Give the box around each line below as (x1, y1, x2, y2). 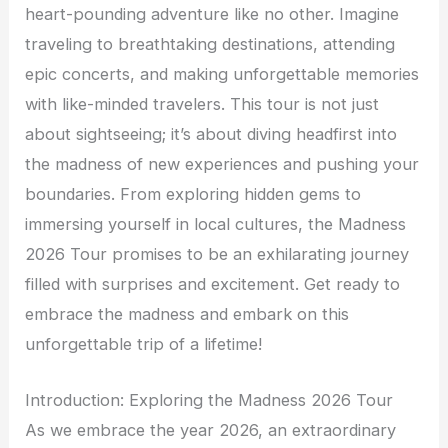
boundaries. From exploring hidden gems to (25, 183, 362, 204)
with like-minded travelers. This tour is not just (25, 93, 380, 114)
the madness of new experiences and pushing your (25, 153, 420, 174)
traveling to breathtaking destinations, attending (25, 33, 396, 54)
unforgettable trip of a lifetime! (25, 333, 263, 354)
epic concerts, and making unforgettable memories (25, 63, 420, 84)
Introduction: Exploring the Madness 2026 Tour (25, 389, 394, 410)
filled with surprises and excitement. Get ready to (25, 273, 401, 294)
